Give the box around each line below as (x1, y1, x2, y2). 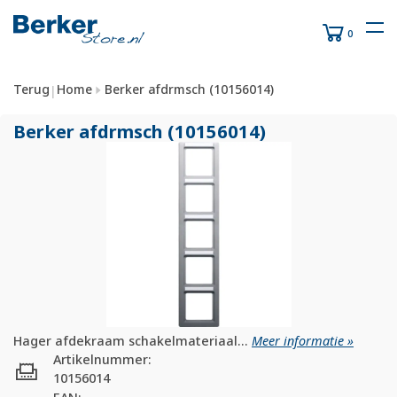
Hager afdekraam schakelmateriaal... (13, 331, 252, 349)
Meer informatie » (252, 331, 354, 349)
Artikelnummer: (53, 350, 152, 368)
